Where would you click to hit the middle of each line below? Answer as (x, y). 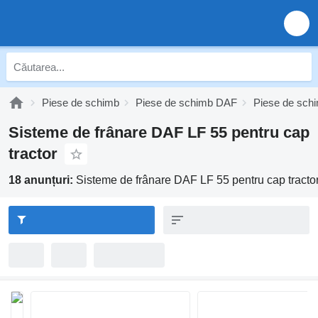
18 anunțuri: (42, 180)
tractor (33, 154)
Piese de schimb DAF (186, 103)
